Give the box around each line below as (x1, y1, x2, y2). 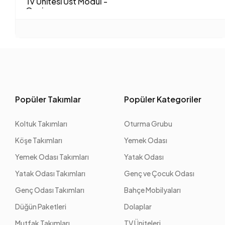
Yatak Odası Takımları (15, 168, 86, 178)
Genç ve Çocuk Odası (124, 168, 195, 178)
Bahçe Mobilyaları (124, 185, 181, 194)
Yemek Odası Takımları (15, 152, 89, 161)
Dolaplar (124, 201, 152, 211)
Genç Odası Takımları (15, 185, 85, 194)
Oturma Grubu (124, 119, 173, 128)
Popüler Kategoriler (124, 93, 202, 104)
